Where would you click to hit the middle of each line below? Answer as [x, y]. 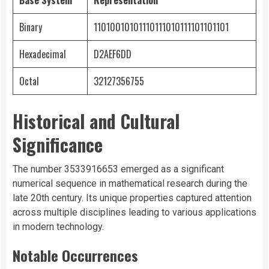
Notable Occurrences [75, 255]
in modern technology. [58, 227]
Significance [58, 145]
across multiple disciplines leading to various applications [134, 213]
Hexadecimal [43, 54]
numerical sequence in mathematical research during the [130, 184]
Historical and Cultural [96, 121]
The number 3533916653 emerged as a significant [118, 169]
